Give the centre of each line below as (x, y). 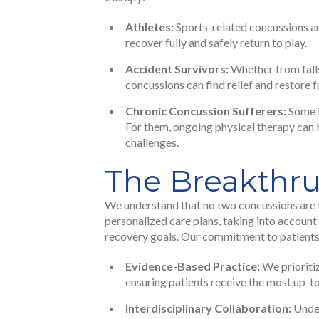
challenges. (152, 142)
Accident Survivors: (177, 69)
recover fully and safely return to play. (216, 43)
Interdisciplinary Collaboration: (208, 308)
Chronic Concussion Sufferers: (206, 111)
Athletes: (150, 27)
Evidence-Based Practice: (193, 266)
